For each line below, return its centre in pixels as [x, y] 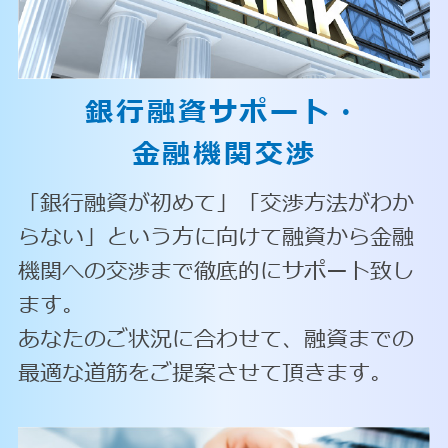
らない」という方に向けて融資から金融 [215, 237]
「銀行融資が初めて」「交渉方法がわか [215, 203]
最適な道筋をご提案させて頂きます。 [204, 373]
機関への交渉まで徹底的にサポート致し [215, 271]
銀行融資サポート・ [224, 112]
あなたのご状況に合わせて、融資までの [215, 339]
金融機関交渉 [224, 154]
